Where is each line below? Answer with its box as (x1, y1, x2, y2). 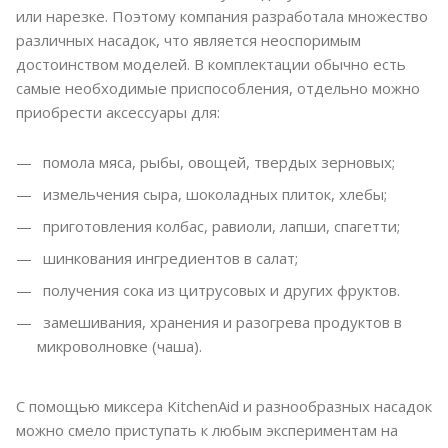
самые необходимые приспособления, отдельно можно (16, 78, 420, 99)
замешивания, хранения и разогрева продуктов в (39, 312, 402, 333)
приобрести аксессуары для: (16, 102, 220, 123)
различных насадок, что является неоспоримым (16, 30, 361, 51)
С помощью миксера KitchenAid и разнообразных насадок (16, 396, 432, 417)
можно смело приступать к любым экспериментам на (16, 420, 398, 441)
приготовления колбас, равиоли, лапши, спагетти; (39, 216, 400, 237)
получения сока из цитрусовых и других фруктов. (39, 280, 400, 301)
